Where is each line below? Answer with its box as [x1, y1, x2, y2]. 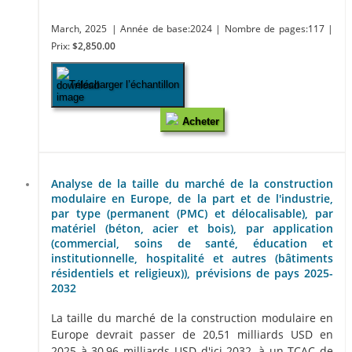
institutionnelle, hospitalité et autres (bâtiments [51, 250, 333, 266]
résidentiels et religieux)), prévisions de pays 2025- [51, 265, 333, 280]
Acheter [181, 115, 219, 127]
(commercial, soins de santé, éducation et [51, 235, 333, 251]
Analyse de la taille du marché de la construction [51, 175, 333, 191]
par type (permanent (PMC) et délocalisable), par [51, 205, 333, 221]
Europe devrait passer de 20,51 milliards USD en [51, 327, 333, 343]
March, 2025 [51, 22, 108, 35]
